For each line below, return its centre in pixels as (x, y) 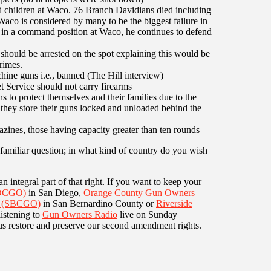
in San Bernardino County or (98, 203)
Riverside (174, 203)
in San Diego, (55, 192)
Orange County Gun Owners (139, 192)
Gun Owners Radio (80, 214)
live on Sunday (147, 214)
